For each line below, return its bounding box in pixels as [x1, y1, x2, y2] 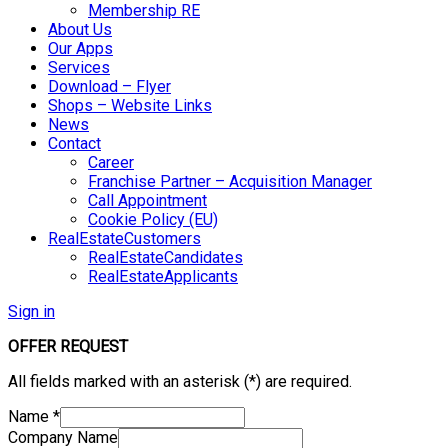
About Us [48, 20, 112, 39]
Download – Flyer [48, 77, 171, 96]
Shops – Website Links [48, 96, 212, 115]
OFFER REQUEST [8, 337, 128, 356]
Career [88, 153, 134, 172]
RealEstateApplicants [88, 267, 238, 286]
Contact [48, 134, 101, 153]
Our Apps [48, 39, 113, 58]
